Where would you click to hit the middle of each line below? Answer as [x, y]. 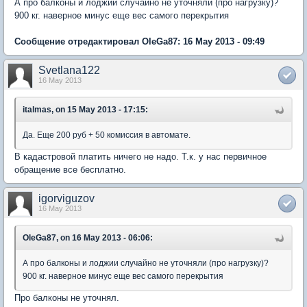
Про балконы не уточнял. [67, 298]
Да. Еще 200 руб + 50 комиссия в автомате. [107, 135]
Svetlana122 [69, 70]
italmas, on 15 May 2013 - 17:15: [85, 110]
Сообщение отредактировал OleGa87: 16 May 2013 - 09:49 [139, 41]
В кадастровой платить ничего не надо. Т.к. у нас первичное [140, 157]
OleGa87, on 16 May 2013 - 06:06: [88, 238]
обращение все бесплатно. [70, 170]
